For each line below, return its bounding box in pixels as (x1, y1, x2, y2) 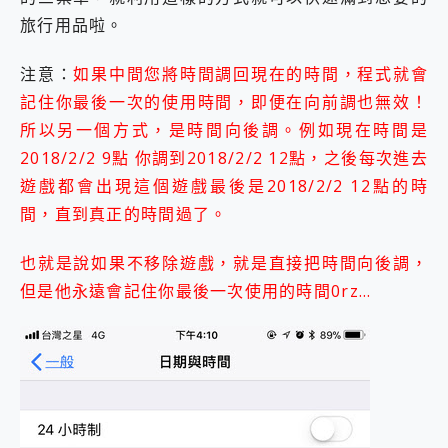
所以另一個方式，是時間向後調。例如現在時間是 (20, 119, 428, 142)
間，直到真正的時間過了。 (20, 203, 228, 226)
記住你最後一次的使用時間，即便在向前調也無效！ (20, 91, 428, 114)
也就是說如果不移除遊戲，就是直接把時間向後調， (20, 251, 428, 274)
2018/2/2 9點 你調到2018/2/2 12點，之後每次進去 (20, 147, 428, 170)
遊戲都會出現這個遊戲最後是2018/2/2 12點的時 (20, 175, 428, 198)
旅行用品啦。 (20, 14, 124, 37)
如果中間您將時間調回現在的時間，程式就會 (73, 63, 428, 86)
